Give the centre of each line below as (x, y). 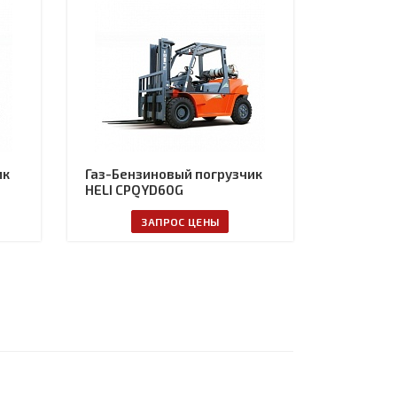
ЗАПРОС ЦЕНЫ (180, 221)
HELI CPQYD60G (134, 190)
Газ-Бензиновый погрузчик (173, 174)
